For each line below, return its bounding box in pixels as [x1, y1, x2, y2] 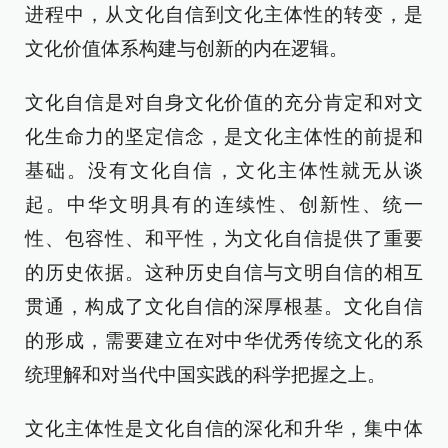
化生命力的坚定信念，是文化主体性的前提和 [25, 126, 423, 147]
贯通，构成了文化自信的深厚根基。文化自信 [25, 296, 423, 317]
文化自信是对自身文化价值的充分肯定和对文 [25, 92, 423, 113]
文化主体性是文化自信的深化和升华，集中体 [25, 418, 423, 439]
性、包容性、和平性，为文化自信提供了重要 [25, 228, 423, 249]
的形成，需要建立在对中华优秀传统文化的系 [25, 330, 423, 351]
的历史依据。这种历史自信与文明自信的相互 [25, 262, 423, 283]
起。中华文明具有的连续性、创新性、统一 [25, 194, 423, 215]
